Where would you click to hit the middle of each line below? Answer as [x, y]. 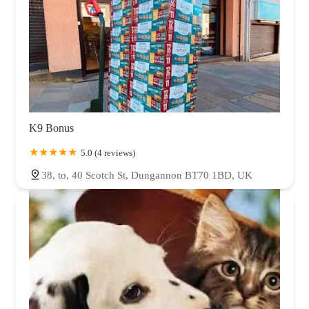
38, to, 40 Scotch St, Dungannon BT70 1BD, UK [147, 176]
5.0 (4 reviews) [108, 153]
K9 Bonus [51, 128]
